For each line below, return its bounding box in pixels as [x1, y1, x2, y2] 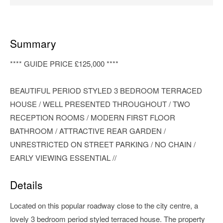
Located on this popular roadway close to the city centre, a [10, 200, 198, 211]
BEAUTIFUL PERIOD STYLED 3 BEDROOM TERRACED [10, 85, 202, 96]
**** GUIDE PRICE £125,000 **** [10, 58, 118, 69]
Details [10, 177, 43, 193]
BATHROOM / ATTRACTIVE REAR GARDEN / [10, 125, 166, 136]
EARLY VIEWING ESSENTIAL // [10, 152, 116, 163]
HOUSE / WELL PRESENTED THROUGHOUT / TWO [10, 99, 190, 110]
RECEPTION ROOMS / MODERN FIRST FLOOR [10, 112, 175, 123]
